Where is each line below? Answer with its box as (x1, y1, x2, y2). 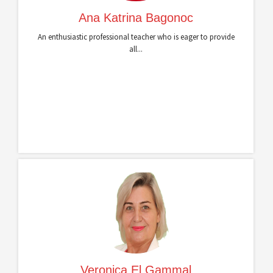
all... (129, 44, 143, 55)
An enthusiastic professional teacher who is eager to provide (37, 32, 235, 43)
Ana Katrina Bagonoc (79, 11, 193, 25)
